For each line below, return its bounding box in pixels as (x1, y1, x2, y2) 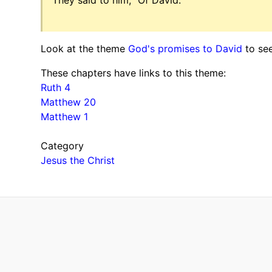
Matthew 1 (41, 110, 89, 123)
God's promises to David (128, 42, 243, 55)
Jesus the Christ (41, 154, 115, 166)
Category (41, 139, 84, 152)
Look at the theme (41, 42, 129, 55)
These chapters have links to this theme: (41, 66, 226, 79)
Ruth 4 (41, 81, 71, 93)
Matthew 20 (41, 95, 97, 108)
